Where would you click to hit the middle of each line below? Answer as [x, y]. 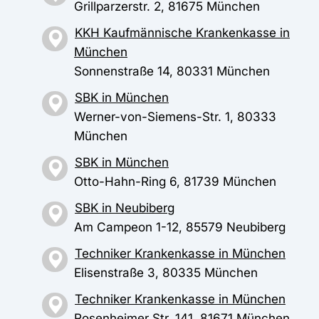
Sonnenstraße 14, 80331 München [172, 71]
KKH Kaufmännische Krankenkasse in [182, 33]
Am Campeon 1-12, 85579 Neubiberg [180, 227]
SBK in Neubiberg [125, 208]
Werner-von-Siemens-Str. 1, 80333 [175, 117]
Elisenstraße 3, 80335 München [166, 273]
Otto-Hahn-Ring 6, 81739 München [175, 182]
